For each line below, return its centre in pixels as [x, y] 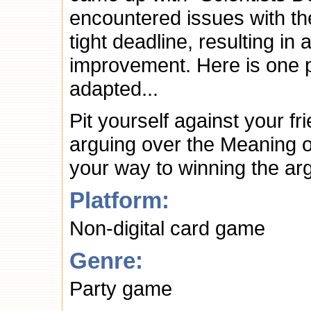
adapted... [114, 89]
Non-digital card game [167, 228]
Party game [121, 288]
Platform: [119, 201]
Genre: [106, 261]
